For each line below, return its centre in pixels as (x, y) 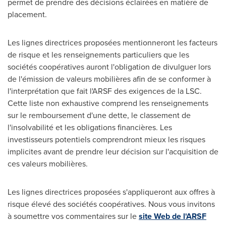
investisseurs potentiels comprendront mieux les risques (106, 139)
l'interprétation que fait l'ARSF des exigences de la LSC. (105, 91)
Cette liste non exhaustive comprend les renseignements (108, 103)
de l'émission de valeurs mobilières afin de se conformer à (109, 79)
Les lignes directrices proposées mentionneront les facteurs (112, 42)
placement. (27, 14)
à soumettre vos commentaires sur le (73, 216)
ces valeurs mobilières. (48, 163)
